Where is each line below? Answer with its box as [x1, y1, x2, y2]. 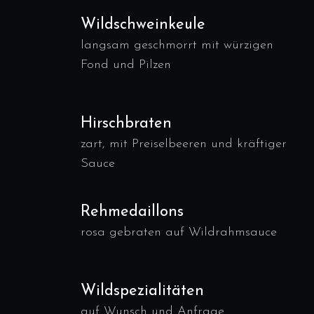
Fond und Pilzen [81, 58, 171, 71]
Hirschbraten [81, 116, 172, 132]
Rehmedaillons [81, 204, 184, 220]
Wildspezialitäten [81, 283, 204, 299]
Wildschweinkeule [81, 17, 205, 33]
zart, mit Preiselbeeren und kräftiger [81, 137, 287, 151]
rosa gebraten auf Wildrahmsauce [81, 226, 277, 239]
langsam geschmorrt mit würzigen [81, 39, 273, 52]
